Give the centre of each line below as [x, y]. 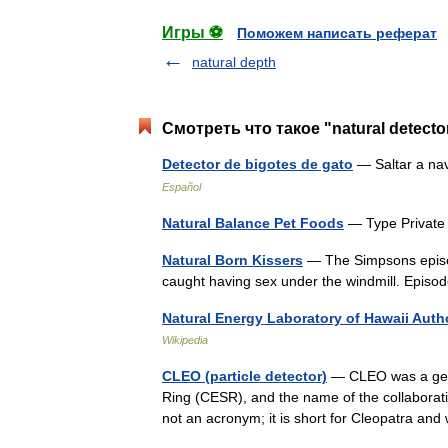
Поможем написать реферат [337, 33]
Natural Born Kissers [232, 260]
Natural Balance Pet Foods [253, 223]
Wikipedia [185, 340]
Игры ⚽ [192, 32]
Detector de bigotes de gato [257, 164]
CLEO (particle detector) [244, 376]
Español [181, 187]
